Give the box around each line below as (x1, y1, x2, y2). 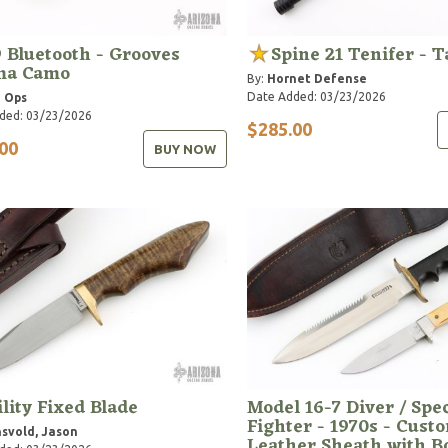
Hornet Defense (266, 71, 367, 85)
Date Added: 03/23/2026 (246, 89, 386, 103)
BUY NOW (153, 141, 216, 156)
